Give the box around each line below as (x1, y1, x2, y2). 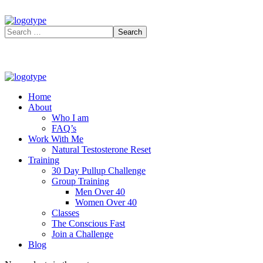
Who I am (52, 113, 89, 123)
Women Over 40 (75, 197, 137, 207)
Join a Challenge (52, 229, 113, 239)
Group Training (52, 176, 109, 186)
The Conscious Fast (52, 218, 125, 228)
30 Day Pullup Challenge (52, 166, 146, 176)
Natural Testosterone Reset (52, 144, 151, 154)
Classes (52, 208, 79, 218)
